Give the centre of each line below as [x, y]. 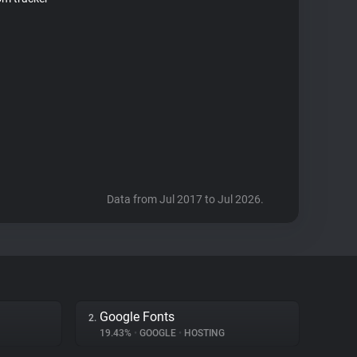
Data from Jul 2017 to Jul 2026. [185, 199]
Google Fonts [137, 317]
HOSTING [203, 333]
